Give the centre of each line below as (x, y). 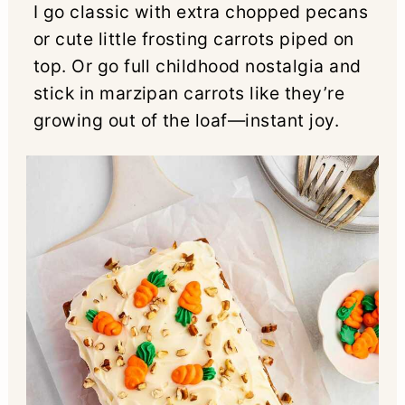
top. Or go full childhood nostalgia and (197, 66)
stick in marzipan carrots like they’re (188, 93)
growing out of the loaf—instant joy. (186, 120)
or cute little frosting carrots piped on (193, 38)
